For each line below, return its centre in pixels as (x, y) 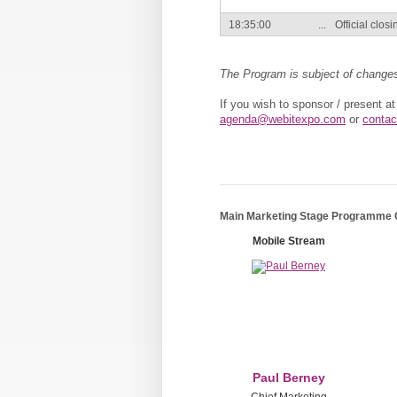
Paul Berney (288, 378)
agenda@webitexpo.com (283, 119)
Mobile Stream (288, 241)
